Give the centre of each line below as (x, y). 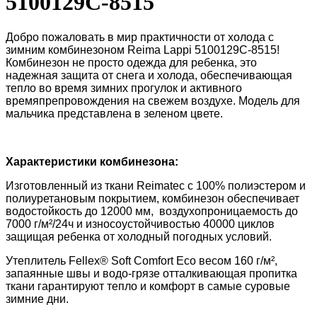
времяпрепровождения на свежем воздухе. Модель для (153, 100)
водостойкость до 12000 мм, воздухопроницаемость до (152, 211)
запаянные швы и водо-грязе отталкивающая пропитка (151, 273)
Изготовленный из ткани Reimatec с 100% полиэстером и (156, 185)
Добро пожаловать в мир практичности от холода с (140, 37)
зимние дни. (37, 299)
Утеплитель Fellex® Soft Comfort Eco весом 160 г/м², (142, 260)
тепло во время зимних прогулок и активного (124, 88)
